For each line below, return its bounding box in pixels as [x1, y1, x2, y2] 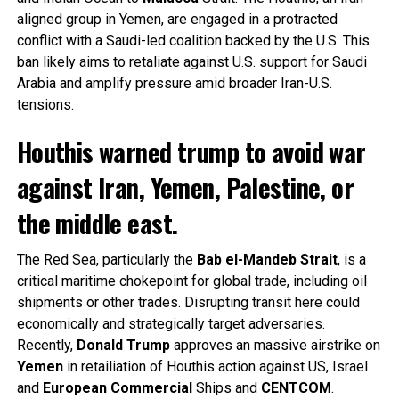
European [42, 379, 107, 396]
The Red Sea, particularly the [16, 250, 193, 268]
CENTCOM [260, 379, 331, 396]
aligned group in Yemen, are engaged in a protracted [16, 10, 338, 28]
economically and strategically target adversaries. [16, 314, 325, 332]
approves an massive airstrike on [169, 336, 380, 354]
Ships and [191, 379, 261, 396]
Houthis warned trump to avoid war [16, 132, 366, 170]
